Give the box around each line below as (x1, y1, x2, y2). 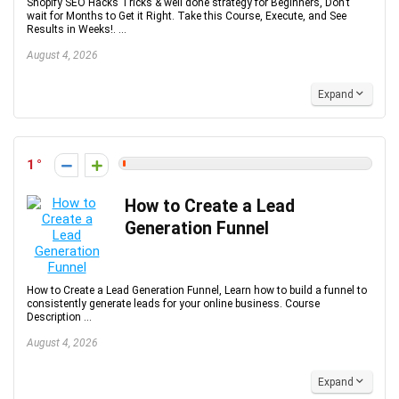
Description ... (27, 311, 92, 323)
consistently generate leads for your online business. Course (27, 297, 320, 310)
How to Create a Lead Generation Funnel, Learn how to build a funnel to (27, 284, 367, 297)
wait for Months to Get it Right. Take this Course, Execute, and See (27, 10, 346, 22)
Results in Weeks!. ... (27, 23, 126, 36)
